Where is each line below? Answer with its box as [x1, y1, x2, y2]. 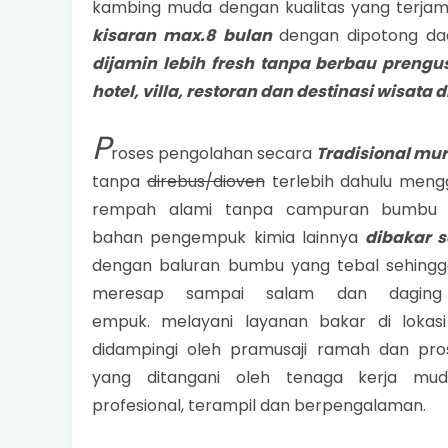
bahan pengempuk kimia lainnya [92, 226, 366, 249]
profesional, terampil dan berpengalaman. [92, 394, 426, 417]
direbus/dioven [146, 170, 265, 193]
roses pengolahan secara [111, 142, 316, 165]
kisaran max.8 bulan [92, 24, 279, 47]
